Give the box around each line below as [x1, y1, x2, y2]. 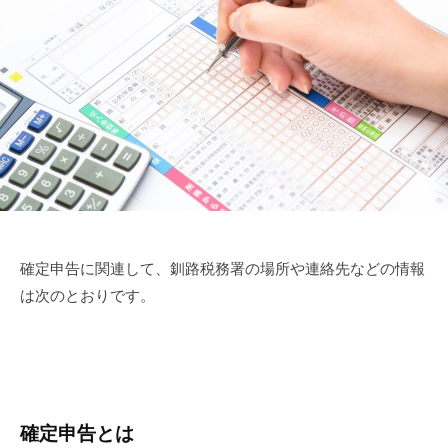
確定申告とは [20, 422, 134, 444]
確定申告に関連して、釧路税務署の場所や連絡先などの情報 [20, 259, 425, 277]
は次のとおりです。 [20, 286, 155, 304]
